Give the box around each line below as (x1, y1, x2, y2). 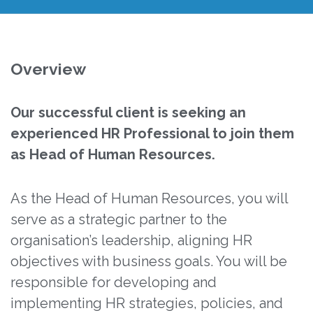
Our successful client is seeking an (10, 104, 246, 122)
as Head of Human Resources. (10, 146, 215, 163)
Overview (10, 59, 86, 79)
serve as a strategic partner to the (10, 211, 227, 228)
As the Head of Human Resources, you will (10, 190, 288, 208)
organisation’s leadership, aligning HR (10, 232, 252, 249)
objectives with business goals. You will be (10, 253, 287, 270)
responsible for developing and (10, 274, 217, 291)
